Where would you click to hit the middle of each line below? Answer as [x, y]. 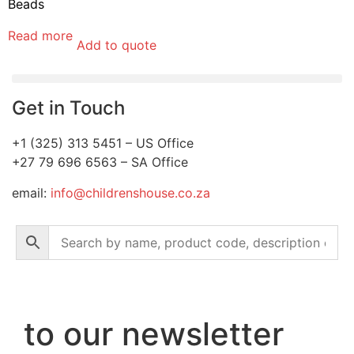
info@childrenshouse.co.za [130, 192]
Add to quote [117, 45]
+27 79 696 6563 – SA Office [100, 162]
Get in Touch [68, 108]
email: [31, 192]
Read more [40, 36]
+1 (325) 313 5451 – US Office [103, 143]
